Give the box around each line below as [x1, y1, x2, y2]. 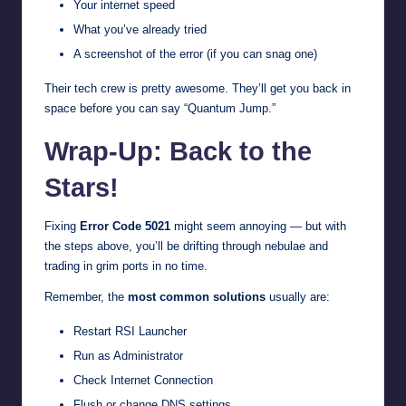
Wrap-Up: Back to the [44, 136, 312, 166]
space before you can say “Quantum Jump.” [44, 101, 275, 115]
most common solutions [128, 289, 266, 304]
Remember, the [44, 289, 128, 304]
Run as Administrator [73, 348, 183, 362]
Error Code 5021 [80, 218, 170, 233]
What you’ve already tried [73, 22, 207, 36]
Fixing [44, 218, 80, 233]
